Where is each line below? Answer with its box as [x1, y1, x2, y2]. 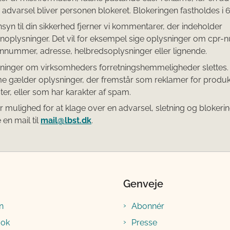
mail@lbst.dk [41, 116, 91, 126]
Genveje [123, 178, 163, 190]
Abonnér [131, 201, 164, 211]
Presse [131, 217, 157, 227]
